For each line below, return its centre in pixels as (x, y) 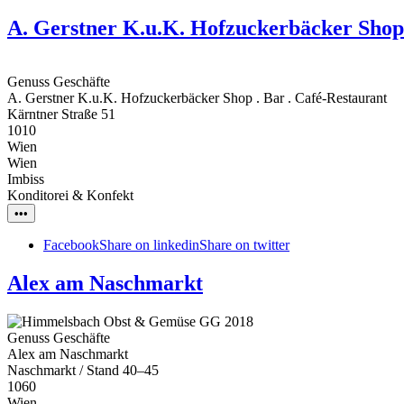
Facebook (71, 245)
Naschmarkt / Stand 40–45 (83, 371)
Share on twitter (244, 245)
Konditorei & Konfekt (70, 196)
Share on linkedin (149, 245)
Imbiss (26, 179)
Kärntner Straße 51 (61, 115)
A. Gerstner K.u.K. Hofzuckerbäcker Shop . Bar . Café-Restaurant (197, 98)
